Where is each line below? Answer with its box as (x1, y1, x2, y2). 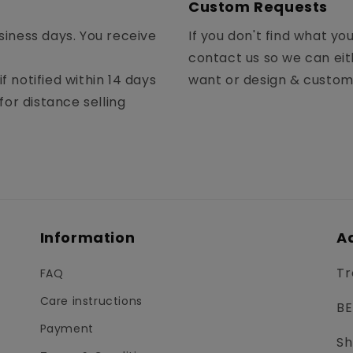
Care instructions (39, 293, 143, 310)
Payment (39, 321, 94, 337)
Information (39, 228, 136, 248)
